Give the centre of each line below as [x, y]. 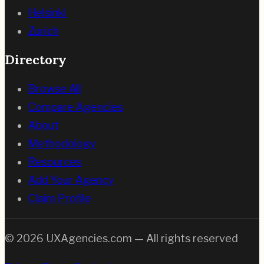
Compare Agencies [76, 107]
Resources [55, 162]
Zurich [44, 31]
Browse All [55, 89]
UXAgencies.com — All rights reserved [141, 239]
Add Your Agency [71, 180]
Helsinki [47, 12]
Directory [36, 60]
